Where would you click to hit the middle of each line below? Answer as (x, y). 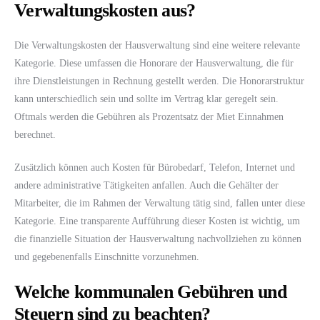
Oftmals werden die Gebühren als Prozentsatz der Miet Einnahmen (149, 117)
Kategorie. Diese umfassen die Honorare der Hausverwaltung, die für (154, 64)
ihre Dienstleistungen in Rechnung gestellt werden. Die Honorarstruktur (159, 81)
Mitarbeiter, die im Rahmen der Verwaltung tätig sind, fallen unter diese (160, 204)
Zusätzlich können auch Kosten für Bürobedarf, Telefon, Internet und (155, 168)
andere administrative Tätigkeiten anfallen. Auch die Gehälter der (146, 186)
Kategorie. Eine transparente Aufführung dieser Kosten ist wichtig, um (157, 221)
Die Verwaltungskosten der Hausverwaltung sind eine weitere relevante (157, 46)
